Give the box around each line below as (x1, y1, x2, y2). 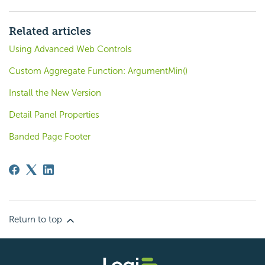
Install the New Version (9, 88, 101, 99)
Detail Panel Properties (9, 109, 99, 121)
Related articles (9, 25, 91, 38)
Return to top (9, 214, 64, 225)
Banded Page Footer (9, 131, 91, 143)
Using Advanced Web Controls (9, 44, 132, 55)
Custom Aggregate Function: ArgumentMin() (9, 66, 188, 77)
